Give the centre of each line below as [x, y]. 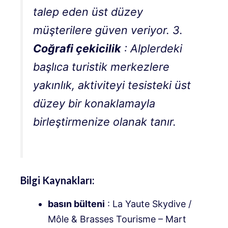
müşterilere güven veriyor [100, 30]
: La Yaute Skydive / [149, 204]
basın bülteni [76, 204]
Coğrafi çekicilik [77, 49]
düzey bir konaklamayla [94, 104]
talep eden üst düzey [88, 12]
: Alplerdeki [153, 49]
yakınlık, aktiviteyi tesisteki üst [112, 85]
